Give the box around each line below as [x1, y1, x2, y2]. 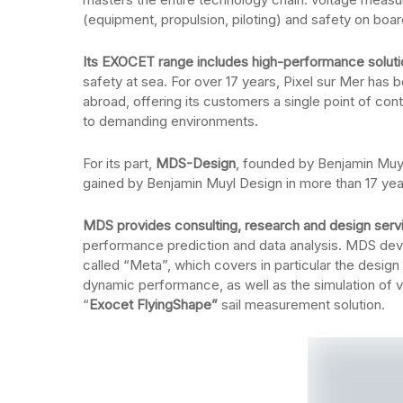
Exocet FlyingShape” [89, 296, 218, 313]
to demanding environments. [83, 112, 258, 130]
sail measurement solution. [218, 296, 385, 313]
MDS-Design [156, 155, 236, 172]
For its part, [83, 155, 156, 172]
